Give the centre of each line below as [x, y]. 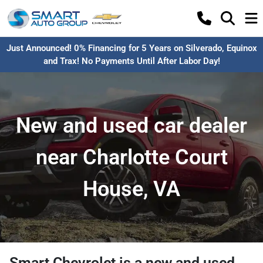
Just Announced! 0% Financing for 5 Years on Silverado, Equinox [131, 48]
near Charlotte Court [131, 157]
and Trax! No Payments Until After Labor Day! [131, 61]
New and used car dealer [131, 126]
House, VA [131, 189]
